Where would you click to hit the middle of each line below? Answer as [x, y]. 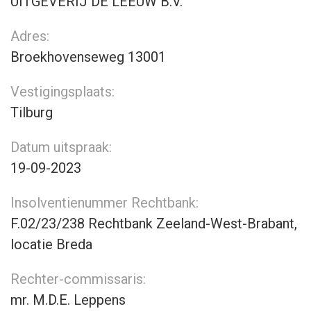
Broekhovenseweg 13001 [88, 57]
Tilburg [32, 112]
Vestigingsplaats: [62, 92]
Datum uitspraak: [61, 147]
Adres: [30, 36]
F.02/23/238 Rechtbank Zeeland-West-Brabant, [154, 224]
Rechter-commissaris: [78, 279]
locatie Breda [51, 244]
